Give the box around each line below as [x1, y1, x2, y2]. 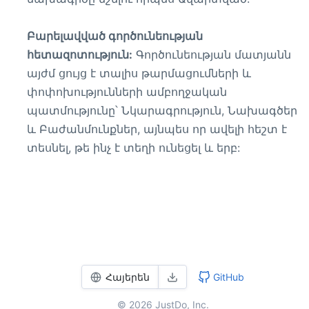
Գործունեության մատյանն [132, 48, 291, 61]
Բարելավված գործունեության [27, 29, 203, 43]
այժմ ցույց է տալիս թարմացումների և [27, 66, 251, 80]
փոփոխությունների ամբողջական [27, 85, 227, 99]
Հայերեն [106, 271, 150, 283]
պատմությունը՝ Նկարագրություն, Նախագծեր [27, 103, 297, 117]
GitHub [213, 271, 244, 283]
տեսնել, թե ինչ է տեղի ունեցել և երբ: [27, 141, 240, 154]
